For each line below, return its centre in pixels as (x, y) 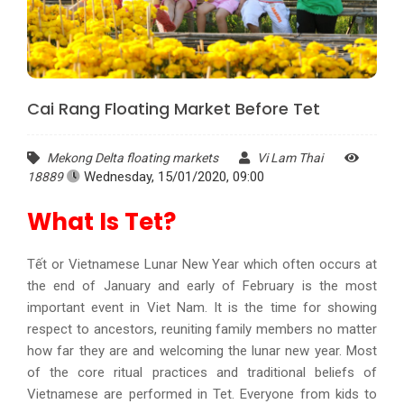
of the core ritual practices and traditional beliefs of (202, 373)
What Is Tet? (101, 222)
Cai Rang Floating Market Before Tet (174, 109)
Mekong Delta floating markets (133, 158)
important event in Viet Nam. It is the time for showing (202, 308)
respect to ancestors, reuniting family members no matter (202, 330)
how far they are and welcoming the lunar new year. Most (202, 351)
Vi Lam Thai (289, 158)
